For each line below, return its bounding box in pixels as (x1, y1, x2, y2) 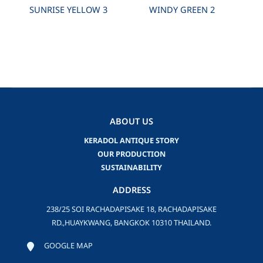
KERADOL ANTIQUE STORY (84, 135, 179, 147)
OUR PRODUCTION (97, 149, 166, 161)
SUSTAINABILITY (101, 162, 162, 174)
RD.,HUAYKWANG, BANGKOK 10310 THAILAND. (52, 217, 211, 229)
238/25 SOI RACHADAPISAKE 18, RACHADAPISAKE (46, 204, 217, 215)
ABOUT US (110, 116, 153, 129)
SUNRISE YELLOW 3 (29, 4, 107, 18)
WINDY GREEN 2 (149, 4, 215, 18)
